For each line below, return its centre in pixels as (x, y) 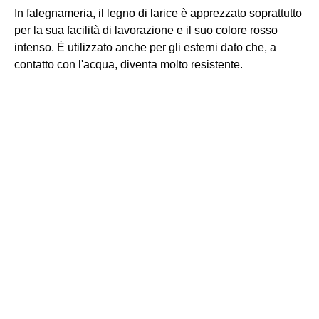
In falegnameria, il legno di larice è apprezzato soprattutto (158, 13)
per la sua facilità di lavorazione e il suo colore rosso (146, 30)
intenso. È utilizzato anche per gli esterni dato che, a (145, 47)
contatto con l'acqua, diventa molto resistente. (129, 64)
